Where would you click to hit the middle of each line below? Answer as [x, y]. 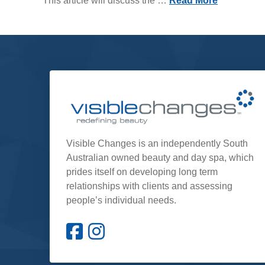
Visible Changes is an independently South [157, 144]
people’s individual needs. [121, 201]
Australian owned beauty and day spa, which [160, 158]
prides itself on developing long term [142, 172]
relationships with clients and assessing [149, 186]
